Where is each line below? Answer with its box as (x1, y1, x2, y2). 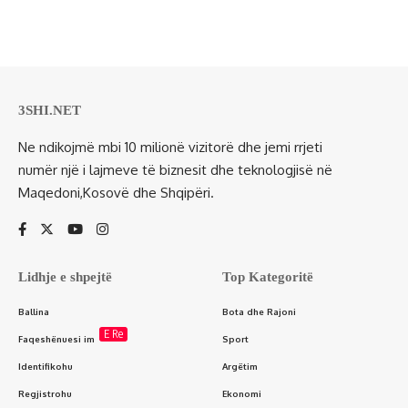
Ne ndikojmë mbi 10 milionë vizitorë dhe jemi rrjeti (18, 138, 322, 156)
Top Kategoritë (222, 269, 313, 284)
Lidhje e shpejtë (18, 269, 112, 284)
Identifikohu (18, 360, 73, 372)
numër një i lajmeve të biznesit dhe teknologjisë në (18, 160, 332, 178)
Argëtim (222, 360, 258, 372)
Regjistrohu (18, 387, 72, 399)
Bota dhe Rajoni (222, 305, 296, 317)
